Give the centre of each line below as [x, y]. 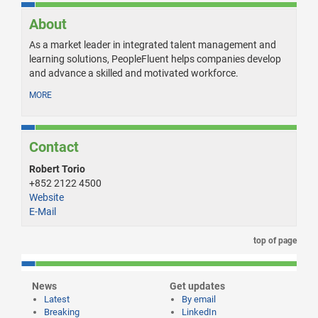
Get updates [197, 286]
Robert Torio [57, 169]
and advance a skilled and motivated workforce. [134, 73]
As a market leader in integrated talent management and [153, 45]
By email [199, 300]
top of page [274, 241]
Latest [57, 300]
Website [46, 198]
